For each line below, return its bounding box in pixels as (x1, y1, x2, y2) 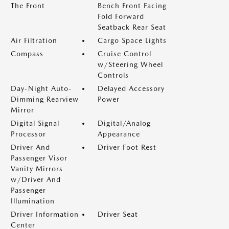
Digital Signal (11, 119, 59, 127)
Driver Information (11, 210, 79, 218)
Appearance (98, 129, 140, 138)
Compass (11, 49, 43, 58)
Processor (11, 129, 46, 138)
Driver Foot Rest (98, 143, 156, 151)
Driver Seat (98, 210, 138, 218)
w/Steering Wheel (98, 60, 163, 68)
